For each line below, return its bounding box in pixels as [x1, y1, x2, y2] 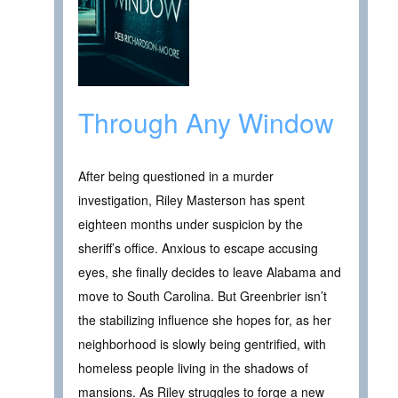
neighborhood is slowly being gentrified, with [78, 335, 326, 354]
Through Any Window [78, 103, 334, 142]
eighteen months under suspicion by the [78, 215, 303, 234]
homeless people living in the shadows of [78, 359, 308, 378]
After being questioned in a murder [78, 167, 274, 186]
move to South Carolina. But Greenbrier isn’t [78, 287, 327, 306]
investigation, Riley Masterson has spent [78, 191, 305, 210]
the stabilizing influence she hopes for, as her [78, 311, 331, 330]
